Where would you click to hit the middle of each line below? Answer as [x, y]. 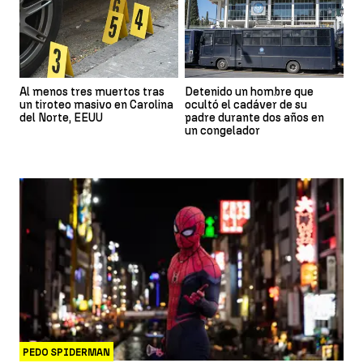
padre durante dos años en [254, 118]
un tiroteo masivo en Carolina [96, 105]
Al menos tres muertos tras [92, 92]
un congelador [222, 131]
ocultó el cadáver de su [246, 105]
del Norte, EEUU [61, 118]
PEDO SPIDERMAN [66, 352]
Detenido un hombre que [249, 92]
